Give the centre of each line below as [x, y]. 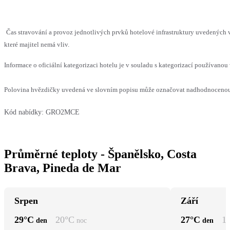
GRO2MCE [63, 112]
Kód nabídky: [24, 112]
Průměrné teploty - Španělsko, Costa [100, 154]
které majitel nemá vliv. [37, 45]
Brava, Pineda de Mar [63, 168]
